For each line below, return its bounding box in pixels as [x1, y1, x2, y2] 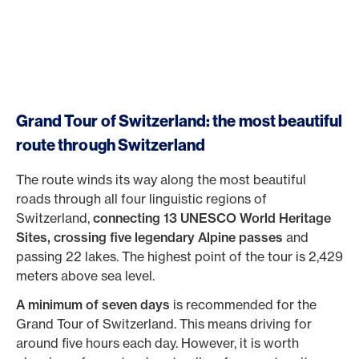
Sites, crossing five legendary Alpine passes [16, 229, 286, 245]
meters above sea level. [16, 268, 155, 284]
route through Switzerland [16, 135, 206, 155]
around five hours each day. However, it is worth [16, 335, 299, 351]
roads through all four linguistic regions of [16, 191, 267, 207]
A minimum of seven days [16, 296, 170, 313]
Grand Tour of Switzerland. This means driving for [16, 316, 312, 332]
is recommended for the [170, 296, 317, 313]
